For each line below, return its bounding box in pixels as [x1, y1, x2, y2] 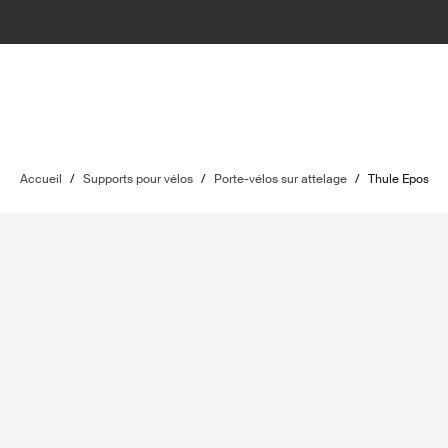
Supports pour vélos [83, 171, 193, 187]
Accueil [20, 171, 62, 187]
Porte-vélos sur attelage [214, 171, 347, 187]
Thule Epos [368, 171, 429, 187]
